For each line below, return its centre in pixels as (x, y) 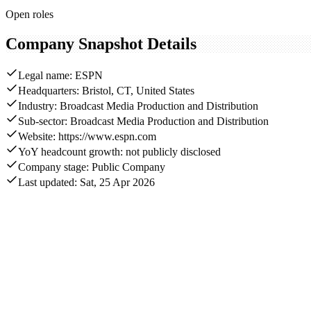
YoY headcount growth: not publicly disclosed (119, 152)
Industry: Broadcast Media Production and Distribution (138, 106)
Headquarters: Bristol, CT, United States (106, 91)
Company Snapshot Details (101, 43)
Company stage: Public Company (92, 167)
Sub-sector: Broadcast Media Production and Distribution (143, 121)
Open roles (30, 14)
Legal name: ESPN (60, 76)
